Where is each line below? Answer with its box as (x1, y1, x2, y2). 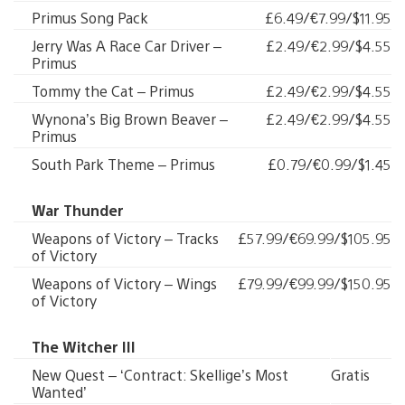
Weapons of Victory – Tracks (32, 229, 219, 248)
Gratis (331, 365, 370, 384)
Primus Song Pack (32, 8, 148, 27)
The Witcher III (32, 337, 136, 356)
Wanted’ (32, 382, 87, 401)
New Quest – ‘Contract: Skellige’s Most (32, 365, 288, 384)
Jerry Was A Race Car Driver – (32, 36, 221, 55)
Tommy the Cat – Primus (32, 81, 194, 100)
